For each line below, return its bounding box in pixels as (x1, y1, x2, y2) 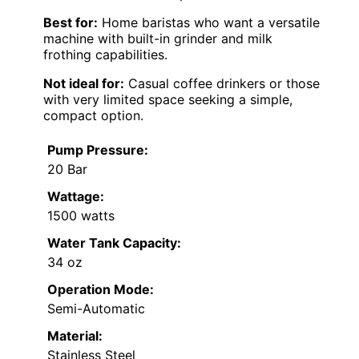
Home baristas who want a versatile (98, 14, 320, 31)
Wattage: (47, 188, 104, 205)
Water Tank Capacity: (47, 235, 181, 252)
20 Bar (47, 161, 87, 178)
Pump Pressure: (47, 142, 148, 159)
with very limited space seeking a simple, (43, 91, 292, 108)
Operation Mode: (47, 281, 154, 298)
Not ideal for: (43, 75, 124, 92)
